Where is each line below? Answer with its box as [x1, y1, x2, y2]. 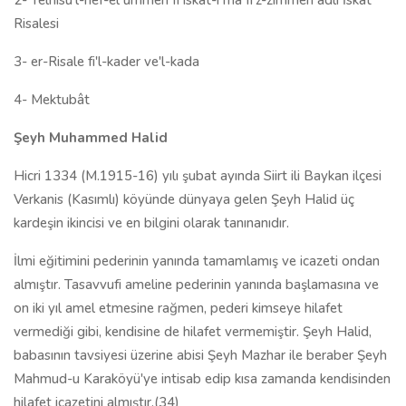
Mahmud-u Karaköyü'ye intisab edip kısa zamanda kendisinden [14, 370, 391, 388]
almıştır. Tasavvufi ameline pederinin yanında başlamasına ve [14, 275, 379, 294]
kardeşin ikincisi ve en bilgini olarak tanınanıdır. [14, 214, 289, 232]
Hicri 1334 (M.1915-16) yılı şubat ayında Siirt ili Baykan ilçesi [14, 167, 382, 185]
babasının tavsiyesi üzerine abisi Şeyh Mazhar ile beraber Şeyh [14, 346, 387, 364]
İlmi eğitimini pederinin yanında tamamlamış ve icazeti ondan [14, 252, 380, 270]
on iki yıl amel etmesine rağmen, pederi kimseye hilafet [14, 299, 343, 317]
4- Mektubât [14, 91, 90, 109]
